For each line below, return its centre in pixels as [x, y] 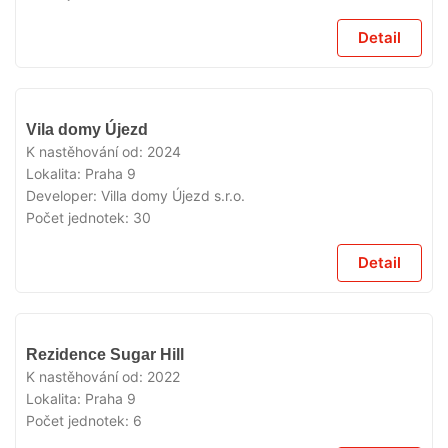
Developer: [63, 195]
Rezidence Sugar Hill [105, 354]
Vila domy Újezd [87, 129]
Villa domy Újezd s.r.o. [173, 195]
